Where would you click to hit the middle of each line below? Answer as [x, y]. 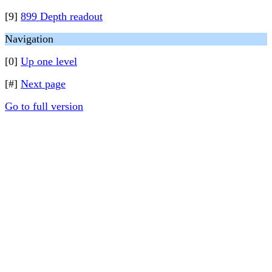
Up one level [49, 61]
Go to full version [44, 106]
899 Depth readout [62, 16]
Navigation [29, 39]
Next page [43, 84]
